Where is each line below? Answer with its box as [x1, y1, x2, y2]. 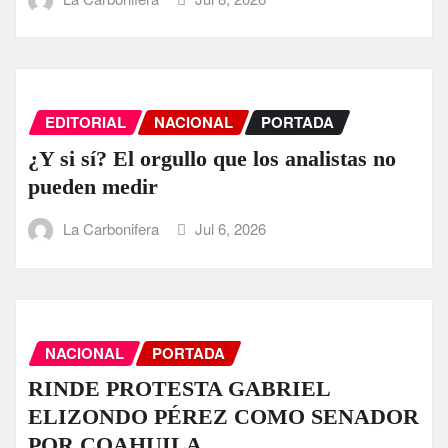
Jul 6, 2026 [195, 218, 267, 240]
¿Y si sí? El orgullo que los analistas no [28, 146, 396, 172]
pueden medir [28, 174, 158, 200]
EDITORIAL [45, 111, 126, 134]
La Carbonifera [62, 218, 159, 240]
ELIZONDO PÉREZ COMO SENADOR [28, 404, 419, 430]
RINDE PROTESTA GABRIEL [28, 376, 330, 402]
